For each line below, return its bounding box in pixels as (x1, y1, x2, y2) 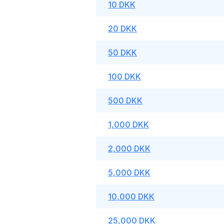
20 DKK (108, 23, 137, 33)
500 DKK (108, 95, 142, 105)
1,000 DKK (108, 119, 149, 129)
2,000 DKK (108, 143, 150, 153)
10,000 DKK (108, 191, 154, 201)
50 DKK (108, 47, 137, 57)
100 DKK (108, 71, 141, 81)
